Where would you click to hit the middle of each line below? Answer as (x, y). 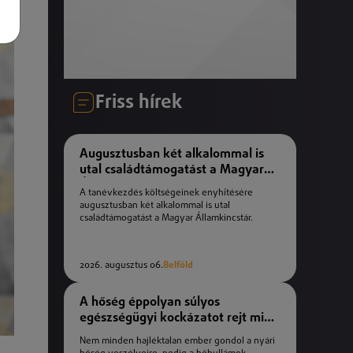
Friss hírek (139, 103)
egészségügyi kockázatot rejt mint (178, 318)
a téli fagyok (115, 334)
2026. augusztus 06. (121, 266)
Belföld (178, 266)
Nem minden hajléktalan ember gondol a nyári (177, 342)
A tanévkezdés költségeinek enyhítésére (166, 193)
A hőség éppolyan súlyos (150, 302)
